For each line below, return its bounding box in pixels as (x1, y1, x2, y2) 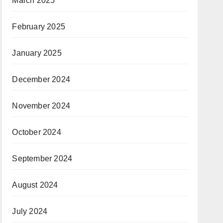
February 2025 (12, 22, 65, 31)
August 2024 (12, 181, 58, 189)
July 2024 (12, 207, 48, 216)
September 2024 (12, 154, 73, 163)
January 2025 (12, 49, 62, 57)
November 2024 (12, 102, 70, 110)
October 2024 (12, 128, 61, 136)
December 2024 (12, 75, 70, 84)
